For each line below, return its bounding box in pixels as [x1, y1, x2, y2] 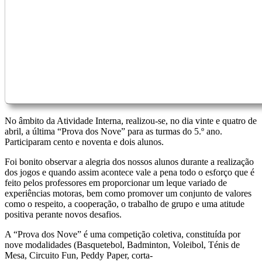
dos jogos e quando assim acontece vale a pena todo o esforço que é [5, 167, 254, 177]
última [30, 126, 57, 136]
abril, [5, 126, 23, 136]
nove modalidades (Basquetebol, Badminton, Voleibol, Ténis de [5, 239, 240, 250]
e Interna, [89, 115, 126, 126]
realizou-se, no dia [126, 115, 195, 126]
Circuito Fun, [29, 250, 81, 260]
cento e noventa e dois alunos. [53, 136, 164, 147]
